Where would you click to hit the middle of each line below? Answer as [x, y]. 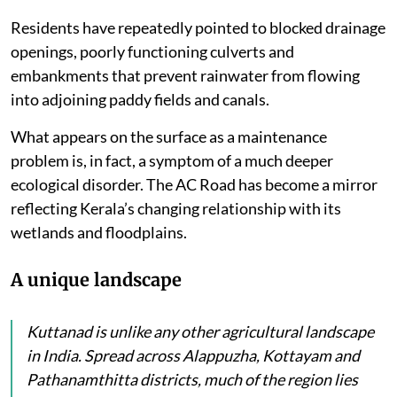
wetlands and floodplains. [99, 233]
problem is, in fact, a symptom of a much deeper [172, 161]
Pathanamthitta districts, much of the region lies [192, 380]
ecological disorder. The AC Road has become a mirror [194, 185]
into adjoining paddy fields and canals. [140, 100]
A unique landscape [96, 280]
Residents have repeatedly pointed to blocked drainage [198, 28]
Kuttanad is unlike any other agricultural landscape [200, 332]
